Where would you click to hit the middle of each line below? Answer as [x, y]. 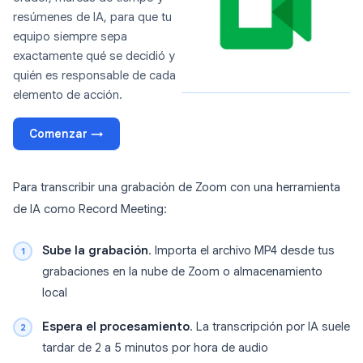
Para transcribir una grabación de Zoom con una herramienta [177, 188]
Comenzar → [66, 134]
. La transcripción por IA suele [270, 327]
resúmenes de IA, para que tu [92, 17]
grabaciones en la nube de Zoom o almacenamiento [182, 272]
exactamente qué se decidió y [94, 56]
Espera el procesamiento [116, 327]
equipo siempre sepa [70, 37]
